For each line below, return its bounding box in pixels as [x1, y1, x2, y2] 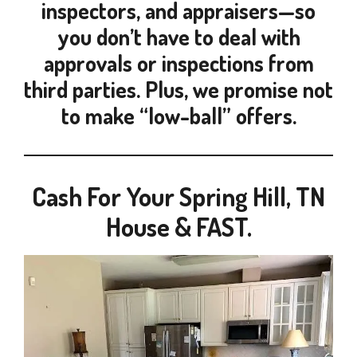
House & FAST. [105, 210, 252, 244]
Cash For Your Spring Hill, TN [32, 180, 325, 214]
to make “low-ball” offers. [61, 101, 296, 131]
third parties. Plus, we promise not [24, 75, 333, 104]
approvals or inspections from [43, 49, 314, 78]
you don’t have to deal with [57, 22, 300, 52]
